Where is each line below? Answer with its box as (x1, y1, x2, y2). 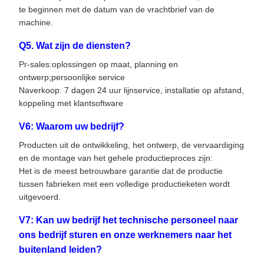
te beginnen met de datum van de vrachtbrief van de (19, 5, 214, 15)
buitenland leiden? (19, 245, 102, 255)
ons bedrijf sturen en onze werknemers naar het (19, 230, 232, 240)
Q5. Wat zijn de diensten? (19, 41, 131, 51)
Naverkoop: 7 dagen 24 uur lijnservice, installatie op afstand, (19, 85, 244, 95)
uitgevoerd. (19, 192, 61, 202)
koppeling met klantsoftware (19, 98, 123, 108)
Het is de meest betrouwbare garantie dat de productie (19, 166, 223, 176)
